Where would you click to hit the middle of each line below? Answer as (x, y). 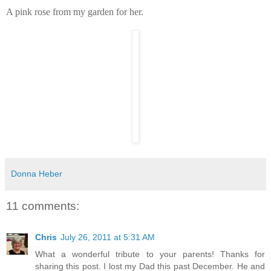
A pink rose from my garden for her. (75, 12)
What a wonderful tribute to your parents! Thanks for (150, 254)
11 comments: (43, 206)
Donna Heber (37, 174)
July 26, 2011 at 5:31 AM (108, 237)
